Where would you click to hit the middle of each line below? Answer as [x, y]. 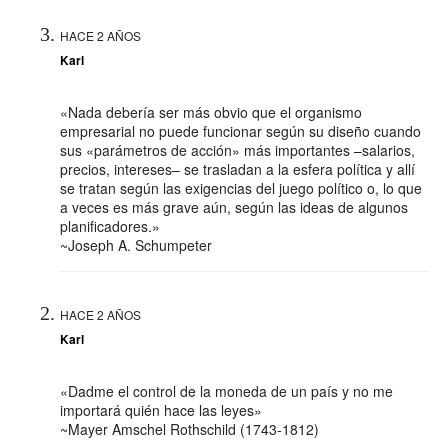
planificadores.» [110, 225]
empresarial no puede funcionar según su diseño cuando [240, 130]
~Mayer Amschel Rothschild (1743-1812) [189, 428]
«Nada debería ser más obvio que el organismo [211, 111]
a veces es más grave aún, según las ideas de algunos [234, 206]
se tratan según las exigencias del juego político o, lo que [241, 187]
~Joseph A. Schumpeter [136, 244]
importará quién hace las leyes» [161, 409]
